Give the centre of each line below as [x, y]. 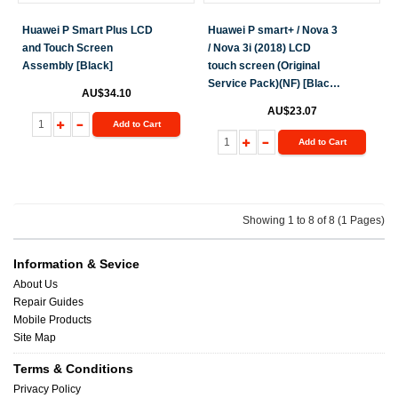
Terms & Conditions [73, 369]
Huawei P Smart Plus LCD [88, 30]
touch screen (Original [264, 66]
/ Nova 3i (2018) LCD [259, 48]
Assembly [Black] [68, 66]
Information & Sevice [76, 264]
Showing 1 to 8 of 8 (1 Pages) [314, 220]
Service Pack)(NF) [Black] [274, 84]
